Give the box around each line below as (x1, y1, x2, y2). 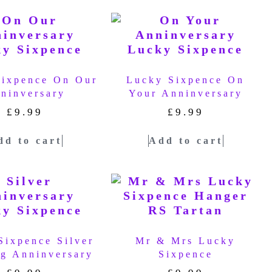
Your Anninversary (128, 88, 243, 99)
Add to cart (148, 135, 223, 146)
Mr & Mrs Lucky (135, 235, 236, 246)
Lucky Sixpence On (126, 75, 245, 86)
